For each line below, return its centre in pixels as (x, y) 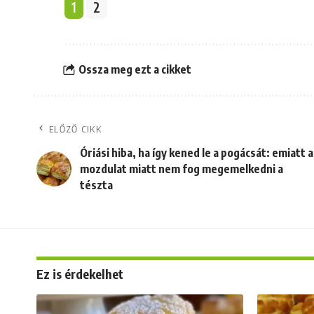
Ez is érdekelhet (80, 273)
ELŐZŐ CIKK (75, 129)
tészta (96, 185)
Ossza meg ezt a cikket (135, 70)
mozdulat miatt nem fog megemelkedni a (182, 169)
